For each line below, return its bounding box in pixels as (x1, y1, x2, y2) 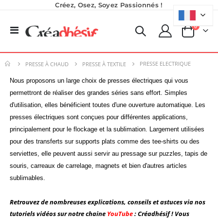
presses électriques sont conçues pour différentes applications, (10, 113, 188, 121)
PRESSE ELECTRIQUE (140, 60, 191, 68)
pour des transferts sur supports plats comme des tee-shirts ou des (10, 138, 200, 145)
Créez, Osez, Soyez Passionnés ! (55, 1, 163, 9)
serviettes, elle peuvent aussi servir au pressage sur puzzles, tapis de (10, 150, 207, 158)
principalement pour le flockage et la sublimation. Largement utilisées (10, 126, 204, 133)
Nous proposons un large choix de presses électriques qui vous (10, 77, 188, 85)
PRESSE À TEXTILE (82, 60, 126, 68)
